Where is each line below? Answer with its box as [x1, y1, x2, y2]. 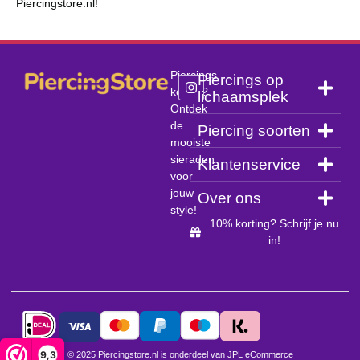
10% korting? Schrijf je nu [209, 216, 339, 230]
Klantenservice [198, 155, 301, 173]
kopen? [170, 84, 209, 98]
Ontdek [170, 101, 208, 115]
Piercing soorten [198, 121, 311, 139]
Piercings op [198, 71, 284, 88]
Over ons [198, 189, 262, 207]
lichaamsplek [198, 88, 289, 105]
